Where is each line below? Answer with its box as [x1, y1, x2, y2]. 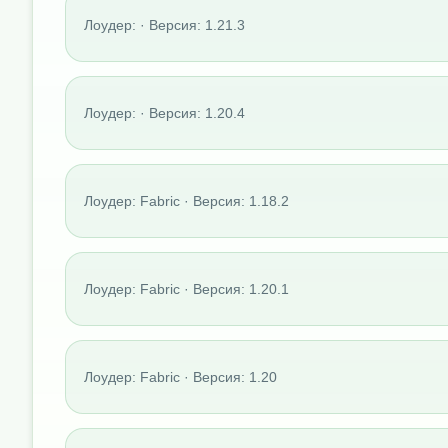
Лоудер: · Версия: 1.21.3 [84, 16, 245, 33]
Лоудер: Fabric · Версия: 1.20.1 [84, 280, 289, 297]
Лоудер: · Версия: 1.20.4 [84, 104, 245, 121]
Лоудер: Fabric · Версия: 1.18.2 [84, 192, 289, 209]
